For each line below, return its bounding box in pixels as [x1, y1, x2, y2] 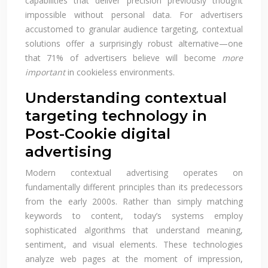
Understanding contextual [25, 89, 227, 106]
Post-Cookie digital [25, 124, 170, 142]
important [25, 66, 65, 78]
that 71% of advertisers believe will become [25, 51, 222, 63]
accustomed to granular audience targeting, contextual [25, 23, 243, 35]
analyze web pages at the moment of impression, [25, 252, 243, 264]
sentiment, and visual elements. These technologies [25, 238, 243, 250]
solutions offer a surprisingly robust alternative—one [25, 37, 243, 49]
